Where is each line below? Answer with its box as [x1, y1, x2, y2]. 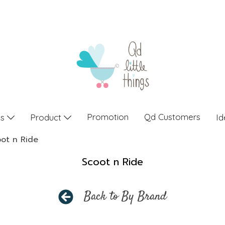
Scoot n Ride [82, 154, 143, 169]
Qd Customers [144, 111, 200, 122]
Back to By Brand [84, 188, 167, 205]
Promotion [86, 111, 129, 122]
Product [30, 111, 64, 123]
